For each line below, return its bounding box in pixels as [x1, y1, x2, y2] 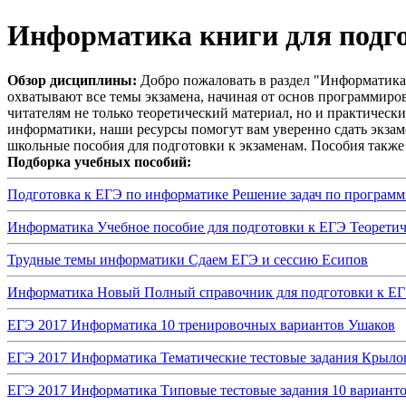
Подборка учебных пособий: [7, 153, 191, 169]
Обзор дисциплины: [7, 72, 140, 88]
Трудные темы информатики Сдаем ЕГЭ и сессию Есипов [7, 251, 368, 267]
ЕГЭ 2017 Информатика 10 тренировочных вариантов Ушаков [7, 316, 395, 333]
